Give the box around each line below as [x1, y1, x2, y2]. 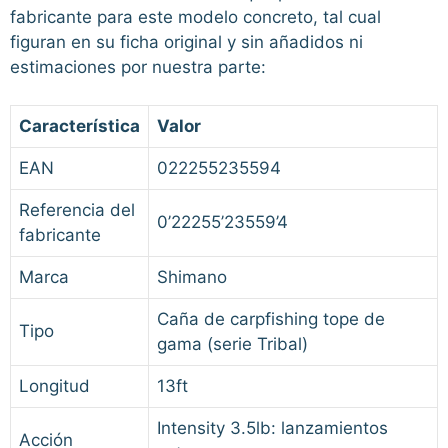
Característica [19, 116, 140, 137]
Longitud [19, 376, 90, 397]
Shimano [157, 267, 227, 288]
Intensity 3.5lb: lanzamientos [157, 418, 388, 439]
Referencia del [19, 200, 135, 221]
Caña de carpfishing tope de [157, 309, 385, 330]
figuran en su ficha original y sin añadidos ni [10, 31, 363, 52]
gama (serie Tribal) [157, 334, 308, 355]
